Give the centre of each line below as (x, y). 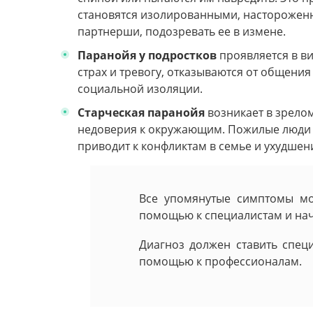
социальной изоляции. (140, 89)
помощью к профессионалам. (220, 261)
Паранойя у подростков (147, 56)
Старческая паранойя (141, 113)
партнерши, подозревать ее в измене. (182, 32)
